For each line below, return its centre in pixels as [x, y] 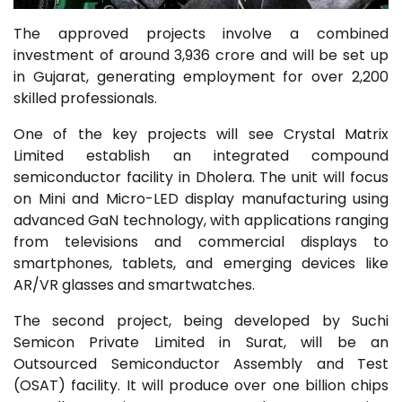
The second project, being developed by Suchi [201, 320]
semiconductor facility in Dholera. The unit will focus [201, 177]
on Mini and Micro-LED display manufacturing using [201, 198]
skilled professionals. [85, 98]
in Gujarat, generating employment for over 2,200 [201, 76]
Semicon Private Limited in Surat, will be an [201, 342]
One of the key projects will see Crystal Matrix [201, 134]
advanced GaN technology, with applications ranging [201, 220]
